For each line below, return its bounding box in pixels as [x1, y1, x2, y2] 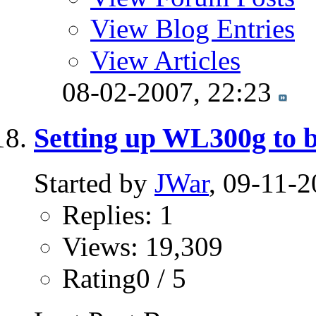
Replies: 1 [62, 200, 174, 231]
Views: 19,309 [62, 231, 223, 262]
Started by [34, 168, 154, 199]
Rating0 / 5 [62, 263, 186, 294]
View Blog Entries [90, 13, 295, 44]
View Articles [90, 45, 241, 75]
